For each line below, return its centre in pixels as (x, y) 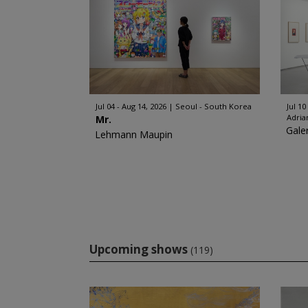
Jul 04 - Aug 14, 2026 (131, 106)
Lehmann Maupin (133, 134)
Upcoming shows (138, 249)
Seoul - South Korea (213, 106)
